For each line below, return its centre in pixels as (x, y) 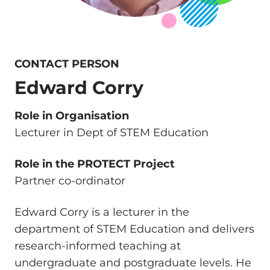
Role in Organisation (72, 115)
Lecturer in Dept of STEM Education (111, 132)
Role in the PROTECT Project (95, 164)
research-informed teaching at (98, 246)
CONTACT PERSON (67, 64)
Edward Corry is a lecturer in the (102, 212)
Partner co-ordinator (70, 181)
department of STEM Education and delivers (134, 229)
